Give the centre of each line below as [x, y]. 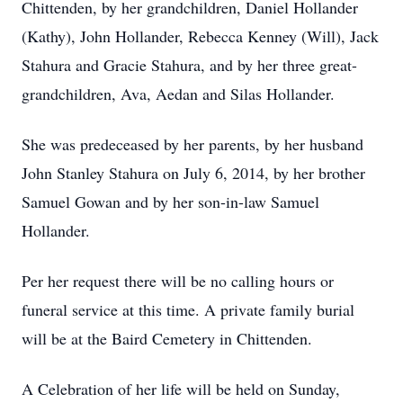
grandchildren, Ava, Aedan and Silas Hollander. [178, 94]
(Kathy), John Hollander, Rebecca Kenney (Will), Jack [200, 36]
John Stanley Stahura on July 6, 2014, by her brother [193, 173]
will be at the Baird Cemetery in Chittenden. [167, 338]
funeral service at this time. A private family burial [188, 309]
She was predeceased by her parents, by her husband [193, 144]
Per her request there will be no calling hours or [178, 281]
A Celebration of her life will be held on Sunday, [181, 389]
